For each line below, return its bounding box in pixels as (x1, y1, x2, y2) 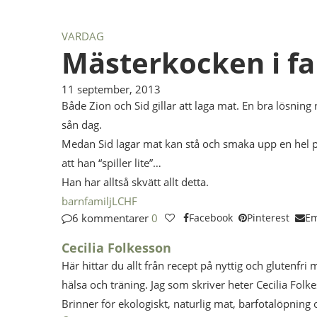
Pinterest (247, 211, 289, 225)
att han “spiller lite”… (62, 156, 161, 171)
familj (84, 194, 112, 209)
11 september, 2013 (62, 82, 161, 97)
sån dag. (62, 117, 102, 132)
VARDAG (62, 29, 104, 44)
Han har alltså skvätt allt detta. (62, 175, 209, 190)
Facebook (189, 211, 233, 225)
